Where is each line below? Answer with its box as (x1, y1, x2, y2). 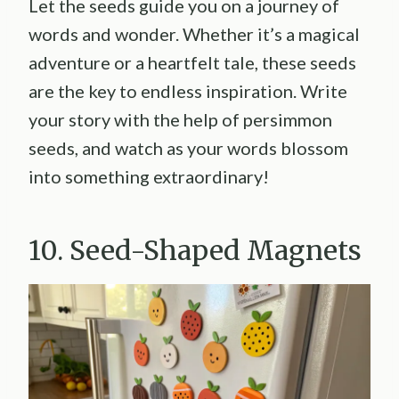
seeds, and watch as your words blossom (28, 136, 348, 159)
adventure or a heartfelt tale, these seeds (28, 51, 356, 73)
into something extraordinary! (28, 165, 269, 187)
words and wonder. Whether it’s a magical (28, 22, 360, 45)
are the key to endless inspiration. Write (28, 79, 347, 102)
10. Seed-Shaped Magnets (28, 232, 362, 267)
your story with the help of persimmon (28, 108, 332, 130)
